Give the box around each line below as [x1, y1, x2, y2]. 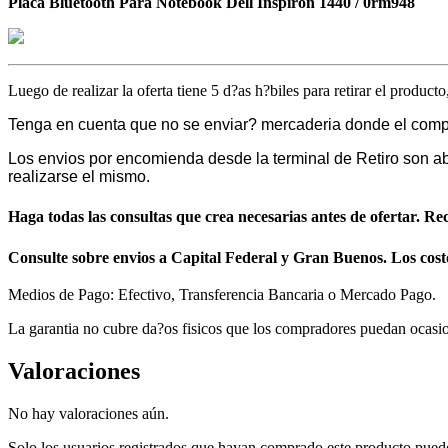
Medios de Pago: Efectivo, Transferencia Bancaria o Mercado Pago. [8, 286, 436, 304]
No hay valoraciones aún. [8, 405, 169, 423]
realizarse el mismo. [8, 168, 150, 186]
